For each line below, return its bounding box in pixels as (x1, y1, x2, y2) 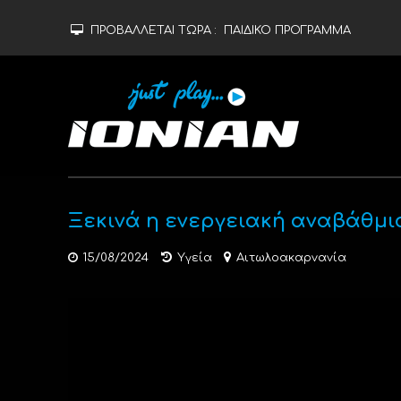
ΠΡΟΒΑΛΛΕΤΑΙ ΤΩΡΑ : (90, 24, 220, 37)
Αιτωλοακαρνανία (235, 252, 346, 264)
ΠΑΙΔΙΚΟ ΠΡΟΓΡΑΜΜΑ (223, 24, 351, 37)
